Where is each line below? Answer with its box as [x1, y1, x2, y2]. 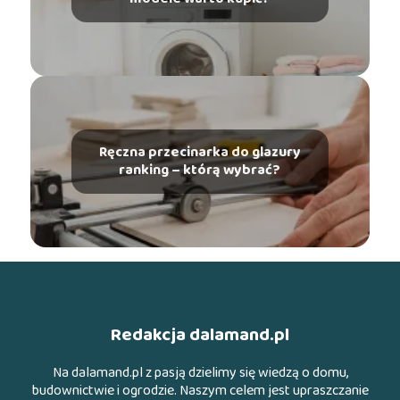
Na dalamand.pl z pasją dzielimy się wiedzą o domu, [52, 361, 348, 384]
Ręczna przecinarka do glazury [98, 141, 301, 164]
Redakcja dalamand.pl [111, 320, 289, 349]
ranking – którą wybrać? [119, 159, 281, 182]
